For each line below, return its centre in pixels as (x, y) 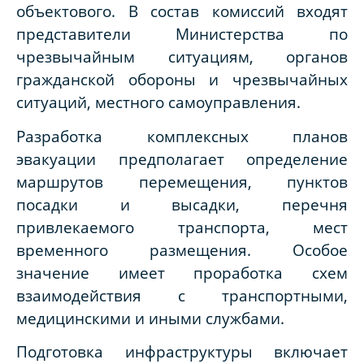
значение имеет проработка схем (182, 272)
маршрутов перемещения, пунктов (182, 181)
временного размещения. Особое (182, 249)
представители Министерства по (182, 34)
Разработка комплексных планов (182, 136)
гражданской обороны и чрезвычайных (182, 80)
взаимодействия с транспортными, (182, 295)
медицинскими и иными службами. (150, 318)
